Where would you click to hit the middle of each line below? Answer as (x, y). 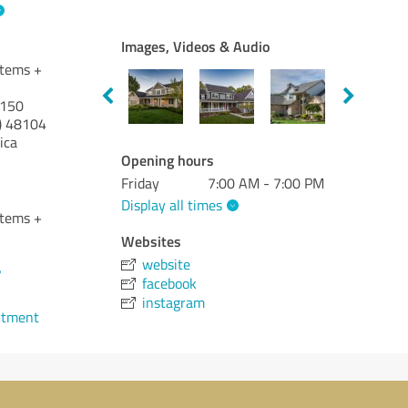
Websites (152, 240)
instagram (174, 302)
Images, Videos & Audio (196, 46)
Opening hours (168, 160)
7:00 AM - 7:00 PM (266, 183)
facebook (170, 283)
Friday (141, 183)
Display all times (172, 204)
